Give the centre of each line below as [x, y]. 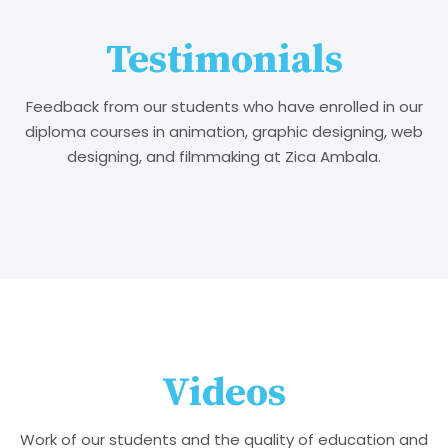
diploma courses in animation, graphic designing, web [224, 132]
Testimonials [224, 60]
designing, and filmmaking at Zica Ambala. [224, 157]
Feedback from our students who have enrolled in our [224, 107]
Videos [224, 393]
